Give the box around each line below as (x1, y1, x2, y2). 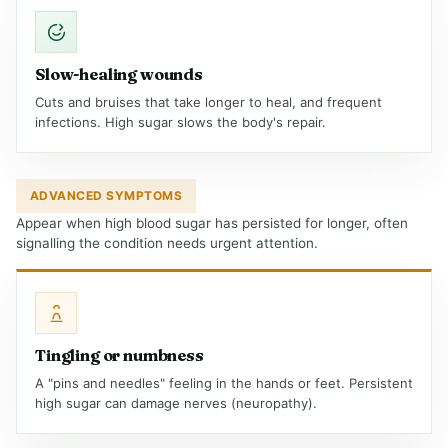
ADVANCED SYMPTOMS (30, 188, 183, 203)
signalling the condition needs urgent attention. (16, 235, 318, 251)
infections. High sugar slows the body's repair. (35, 114, 326, 130)
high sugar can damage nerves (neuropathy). (35, 395, 317, 411)
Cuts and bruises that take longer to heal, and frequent (35, 94, 382, 110)
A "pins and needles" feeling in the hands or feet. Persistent (35, 375, 413, 391)
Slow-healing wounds (35, 64, 203, 84)
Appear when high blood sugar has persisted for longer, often (16, 215, 408, 231)
